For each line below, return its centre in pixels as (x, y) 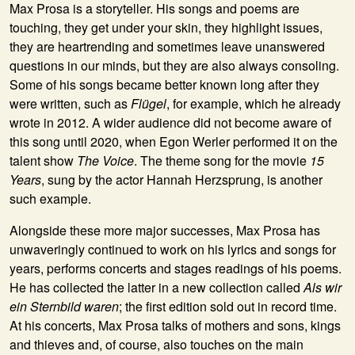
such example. (50, 198)
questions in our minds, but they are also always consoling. (174, 65)
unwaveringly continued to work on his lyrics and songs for (173, 249)
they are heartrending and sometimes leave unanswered (167, 46)
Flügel (149, 103)
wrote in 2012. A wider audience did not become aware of (170, 122)
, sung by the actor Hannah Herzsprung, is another (182, 179)
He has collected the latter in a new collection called (157, 287)
